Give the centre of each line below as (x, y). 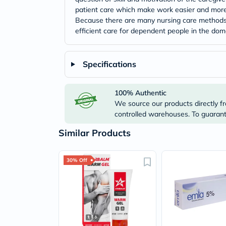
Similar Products (95, 133)
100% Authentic (141, 93)
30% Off (77, 160)
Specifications (109, 64)
